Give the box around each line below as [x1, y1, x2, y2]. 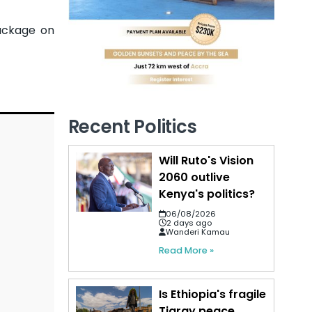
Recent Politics [68, 114, 198, 139]
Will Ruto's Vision [159, 152, 254, 169]
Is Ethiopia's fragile [159, 286, 267, 302]
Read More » [159, 244, 214, 256]
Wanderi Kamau [166, 226, 231, 237]
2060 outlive [159, 169, 231, 185]
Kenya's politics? [159, 185, 256, 202]
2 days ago [166, 217, 212, 228]
